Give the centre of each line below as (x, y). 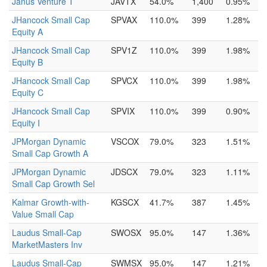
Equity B (27, 62)
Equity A (27, 32)
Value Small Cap (43, 214)
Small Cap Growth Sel (53, 184)
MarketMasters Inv (47, 244)
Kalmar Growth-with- (51, 202)
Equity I (26, 123)
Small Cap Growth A (50, 153)
